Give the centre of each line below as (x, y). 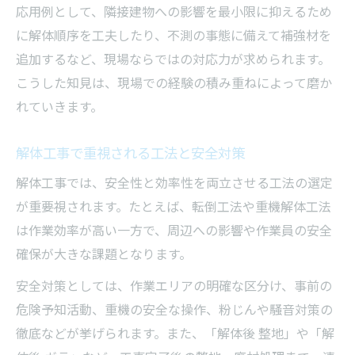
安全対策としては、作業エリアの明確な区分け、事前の (174, 285)
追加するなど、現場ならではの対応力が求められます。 (173, 58)
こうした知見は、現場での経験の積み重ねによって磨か (174, 82)
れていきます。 (59, 106)
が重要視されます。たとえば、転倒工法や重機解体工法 (174, 206)
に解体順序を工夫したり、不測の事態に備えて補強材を (174, 34)
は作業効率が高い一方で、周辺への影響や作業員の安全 (174, 229)
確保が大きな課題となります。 (104, 253)
